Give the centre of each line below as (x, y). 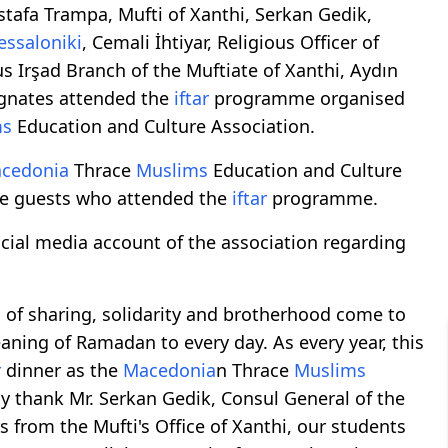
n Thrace (255, 369)
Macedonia (169, 369)
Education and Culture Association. (163, 125)
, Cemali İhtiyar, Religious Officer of (230, 41)
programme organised (307, 97)
